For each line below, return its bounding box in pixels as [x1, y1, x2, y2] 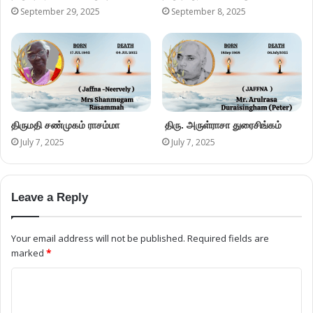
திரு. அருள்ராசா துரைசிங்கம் [162, 119, 284, 131]
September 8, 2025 [171, 5, 246, 17]
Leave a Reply [11, 190, 88, 204]
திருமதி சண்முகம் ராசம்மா [11, 119, 119, 131]
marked [11, 246, 46, 259]
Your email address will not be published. [11, 231, 185, 245]
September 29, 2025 [20, 5, 100, 17]
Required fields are [187, 231, 269, 245]
